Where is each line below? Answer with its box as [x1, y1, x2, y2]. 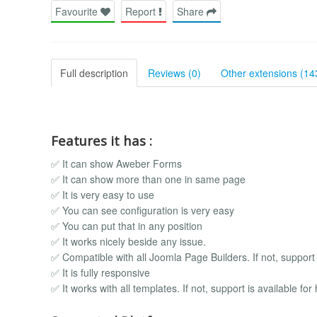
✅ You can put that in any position [51, 219, 202, 234]
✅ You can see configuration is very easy [51, 203, 234, 218]
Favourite [55, 4, 100, 18]
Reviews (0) [148, 65, 201, 80]
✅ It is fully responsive [51, 265, 150, 280]
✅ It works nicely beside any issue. [51, 234, 206, 249]
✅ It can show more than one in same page [51, 172, 246, 187]
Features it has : [51, 131, 152, 149]
